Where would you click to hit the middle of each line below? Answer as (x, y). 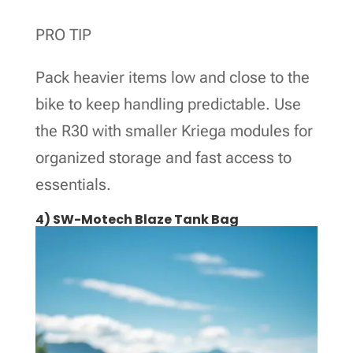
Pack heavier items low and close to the (172, 77)
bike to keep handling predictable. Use (168, 104)
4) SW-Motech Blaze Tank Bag (137, 219)
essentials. (73, 184)
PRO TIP (63, 34)
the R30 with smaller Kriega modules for (174, 130)
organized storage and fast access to (163, 157)
